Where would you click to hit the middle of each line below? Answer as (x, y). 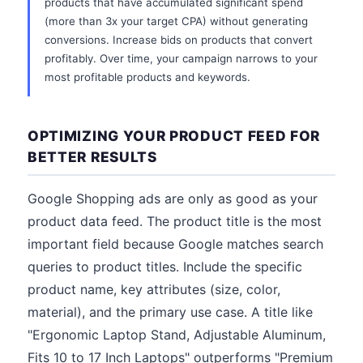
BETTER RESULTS (92, 157)
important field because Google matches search (175, 244)
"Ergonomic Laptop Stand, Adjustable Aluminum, (177, 335)
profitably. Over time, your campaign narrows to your (181, 58)
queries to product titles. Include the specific (165, 267)
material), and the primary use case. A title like (170, 312)
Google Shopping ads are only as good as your (173, 199)
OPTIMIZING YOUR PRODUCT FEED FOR (174, 136)
